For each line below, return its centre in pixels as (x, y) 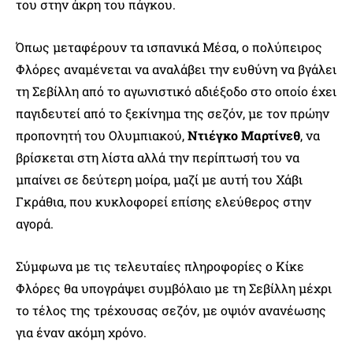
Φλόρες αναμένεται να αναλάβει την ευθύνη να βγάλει (176, 69)
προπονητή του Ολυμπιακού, (102, 135)
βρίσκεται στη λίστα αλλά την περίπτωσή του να (158, 157)
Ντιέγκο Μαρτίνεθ (244, 135)
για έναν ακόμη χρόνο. (81, 332)
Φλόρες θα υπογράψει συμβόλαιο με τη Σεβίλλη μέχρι (174, 288)
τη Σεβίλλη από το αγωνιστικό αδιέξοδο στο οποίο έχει (176, 91)
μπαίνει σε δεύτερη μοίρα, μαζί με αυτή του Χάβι (159, 179)
